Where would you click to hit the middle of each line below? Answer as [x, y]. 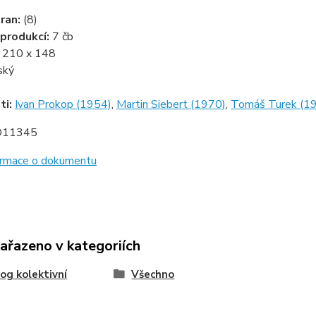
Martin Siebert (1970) [171, 104]
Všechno [153, 274]
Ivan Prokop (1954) [63, 104]
